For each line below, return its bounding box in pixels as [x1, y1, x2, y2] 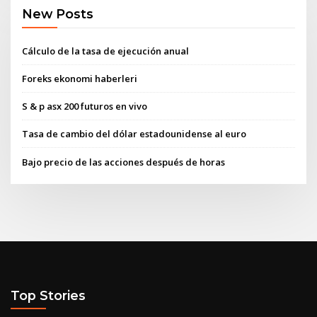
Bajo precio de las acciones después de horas [22, 155, 226, 168]
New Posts [22, 6, 94, 22]
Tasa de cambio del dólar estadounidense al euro [22, 127, 247, 141]
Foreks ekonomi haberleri [22, 71, 138, 85]
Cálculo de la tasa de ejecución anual [22, 44, 190, 57]
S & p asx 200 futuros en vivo [22, 100, 148, 113]
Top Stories [11, 288, 86, 304]
